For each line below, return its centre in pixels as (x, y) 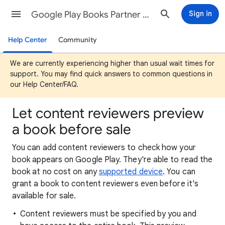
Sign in (200, 14)
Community (77, 40)
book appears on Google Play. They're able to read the (113, 160)
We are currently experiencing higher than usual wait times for (112, 63)
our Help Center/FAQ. (44, 84)
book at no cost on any (55, 172)
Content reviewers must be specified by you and (108, 214)
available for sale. (44, 196)
